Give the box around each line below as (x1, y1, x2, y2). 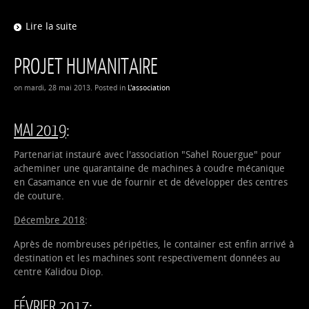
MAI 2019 (14, 118, 66, 139)
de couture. (14, 190, 67, 202)
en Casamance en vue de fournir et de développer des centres (14, 176, 288, 188)
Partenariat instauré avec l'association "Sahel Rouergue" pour (14, 148, 281, 161)
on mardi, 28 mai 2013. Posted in (14, 83, 128, 92)
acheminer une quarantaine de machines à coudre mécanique (14, 162, 285, 175)
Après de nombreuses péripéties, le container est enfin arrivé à (14, 238, 294, 250)
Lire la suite (26, 20, 77, 32)
